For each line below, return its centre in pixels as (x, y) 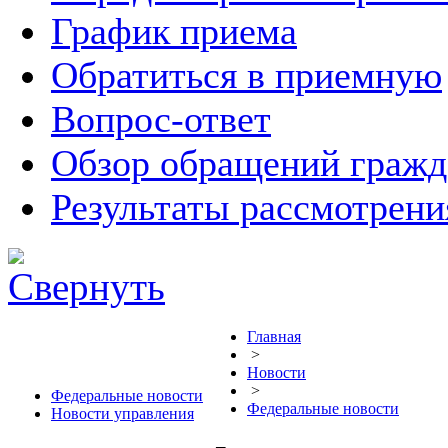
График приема (174, 31)
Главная (274, 336)
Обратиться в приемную (246, 75)
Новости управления (122, 413)
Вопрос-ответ (161, 119)
